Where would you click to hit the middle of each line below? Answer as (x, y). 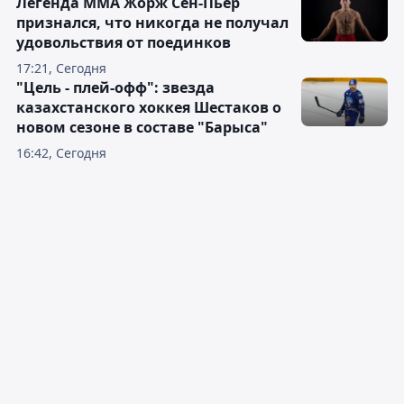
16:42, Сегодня (61, 153)
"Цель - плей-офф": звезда (115, 87)
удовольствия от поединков (124, 42)
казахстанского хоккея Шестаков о (149, 107)
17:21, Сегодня (61, 68)
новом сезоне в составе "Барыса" (142, 127)
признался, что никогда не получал (152, 23)
